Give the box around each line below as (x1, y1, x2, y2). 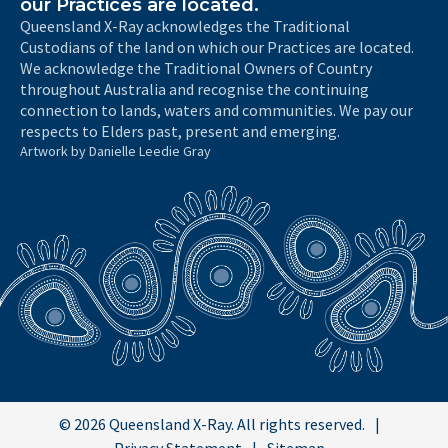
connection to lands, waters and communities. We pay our (20, 99, 413, 120)
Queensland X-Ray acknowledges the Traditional (20, 15, 350, 36)
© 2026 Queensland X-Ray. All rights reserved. (58, 414, 365, 435)
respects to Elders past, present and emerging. (20, 120, 340, 141)
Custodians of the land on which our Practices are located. (20, 36, 414, 57)
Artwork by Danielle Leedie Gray (20, 141, 211, 160)
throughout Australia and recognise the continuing (20, 78, 369, 99)
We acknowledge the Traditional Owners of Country (20, 57, 372, 78)
